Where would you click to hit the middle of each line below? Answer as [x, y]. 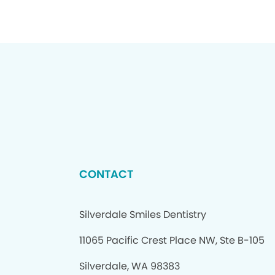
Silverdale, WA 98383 [129, 266]
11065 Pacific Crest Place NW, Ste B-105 [172, 240]
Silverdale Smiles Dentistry [142, 215]
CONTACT [106, 174]
